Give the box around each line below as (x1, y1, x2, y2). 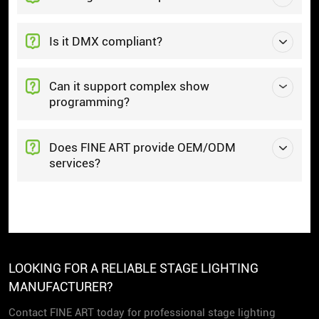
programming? (49, 95, 130, 110)
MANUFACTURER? (8, 278, 113, 294)
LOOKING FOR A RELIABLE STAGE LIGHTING (8, 260, 258, 276)
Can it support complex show (49, 79, 210, 94)
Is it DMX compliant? (49, 33, 163, 48)
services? (49, 156, 101, 171)
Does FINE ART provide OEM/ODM (49, 140, 236, 155)
